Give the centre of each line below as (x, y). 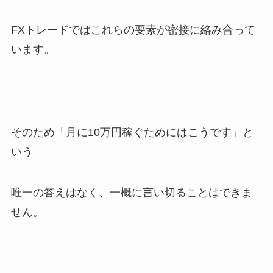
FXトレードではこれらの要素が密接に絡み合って (133, 30)
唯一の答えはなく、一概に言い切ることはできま (131, 193)
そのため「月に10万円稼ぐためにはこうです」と (132, 132)
